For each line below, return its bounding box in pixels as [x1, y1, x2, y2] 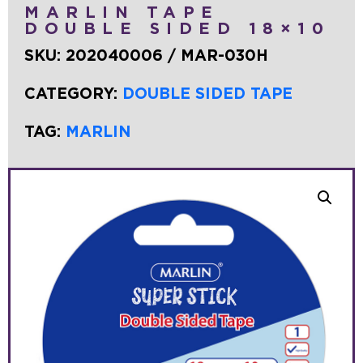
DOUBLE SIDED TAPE [122, 84, 293, 104]
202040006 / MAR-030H [66, 46, 268, 66]
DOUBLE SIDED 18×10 [24, 19, 330, 39]
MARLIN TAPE [24, 2, 220, 23]
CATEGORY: [24, 84, 122, 104]
